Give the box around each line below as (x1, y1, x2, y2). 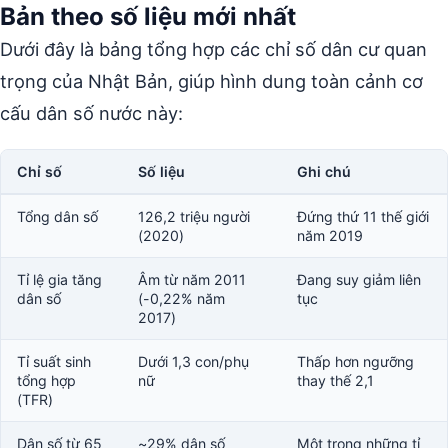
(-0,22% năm (138, 289, 225, 307)
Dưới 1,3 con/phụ (138, 352, 249, 370)
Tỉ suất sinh (17, 352, 91, 370)
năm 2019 (297, 226, 363, 244)
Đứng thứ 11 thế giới (297, 207, 429, 225)
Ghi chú (297, 162, 351, 180)
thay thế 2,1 (297, 371, 374, 389)
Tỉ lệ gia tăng (17, 270, 102, 288)
